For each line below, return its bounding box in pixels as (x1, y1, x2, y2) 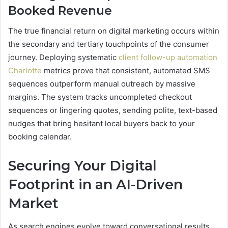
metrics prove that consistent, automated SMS (42, 66, 210, 76)
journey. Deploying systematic (8, 52, 119, 63)
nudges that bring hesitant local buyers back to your (8, 119, 195, 129)
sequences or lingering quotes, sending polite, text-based (8, 105, 217, 116)
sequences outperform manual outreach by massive (8, 79, 195, 89)
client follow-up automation (119, 52, 217, 63)
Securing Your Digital (8, 157, 157, 175)
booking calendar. (8, 132, 72, 142)
